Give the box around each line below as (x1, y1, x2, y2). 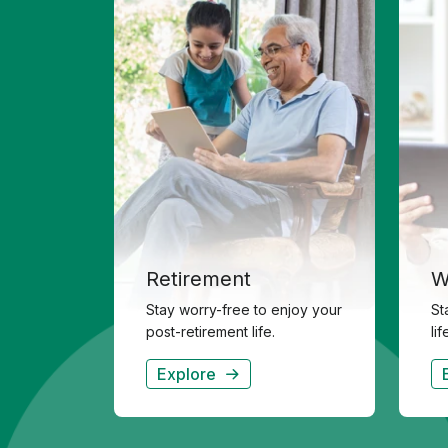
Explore (157, 363, 216, 384)
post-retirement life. (146, 322, 275, 340)
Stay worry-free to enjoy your (146, 300, 342, 318)
